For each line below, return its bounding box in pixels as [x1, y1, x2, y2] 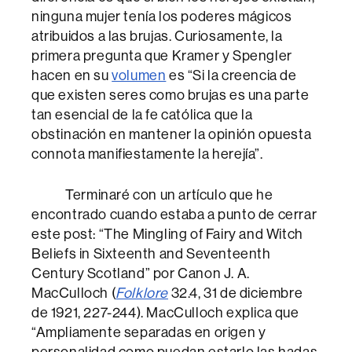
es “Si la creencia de [166, 68, 297, 83]
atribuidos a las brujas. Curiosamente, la [31, 28, 283, 44]
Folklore [115, 285, 169, 301]
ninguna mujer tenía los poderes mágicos [31, 9, 292, 24]
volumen [112, 68, 167, 83]
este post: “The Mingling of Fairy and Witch [31, 226, 303, 242]
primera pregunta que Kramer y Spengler [31, 48, 292, 64]
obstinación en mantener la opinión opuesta [31, 126, 312, 142]
